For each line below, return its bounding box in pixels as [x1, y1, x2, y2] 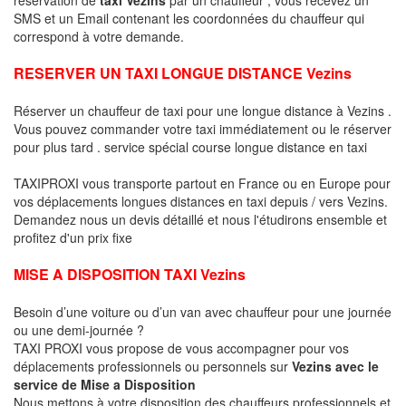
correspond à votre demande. [14, 26, 184, 45]
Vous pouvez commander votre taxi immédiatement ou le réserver [14, 119, 391, 138]
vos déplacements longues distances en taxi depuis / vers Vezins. [14, 191, 388, 210]
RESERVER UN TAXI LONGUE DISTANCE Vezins [14, 62, 352, 83]
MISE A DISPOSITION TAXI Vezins [14, 263, 246, 285]
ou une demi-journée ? [14, 320, 144, 339]
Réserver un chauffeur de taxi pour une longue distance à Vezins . [14, 101, 391, 120]
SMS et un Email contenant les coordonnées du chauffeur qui [14, 8, 364, 27]
